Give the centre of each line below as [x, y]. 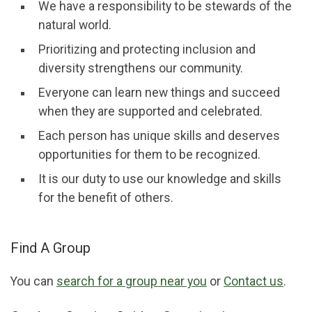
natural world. [75, 25]
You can [33, 281]
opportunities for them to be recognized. [149, 155]
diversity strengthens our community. [141, 69]
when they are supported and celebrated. [150, 112]
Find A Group [50, 248]
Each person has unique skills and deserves [159, 136]
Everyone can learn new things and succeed [159, 93]
